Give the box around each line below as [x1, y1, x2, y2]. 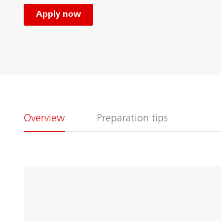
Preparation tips [97, 113, 168, 124]
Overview [24, 113, 65, 124]
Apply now [36, 10, 81, 19]
